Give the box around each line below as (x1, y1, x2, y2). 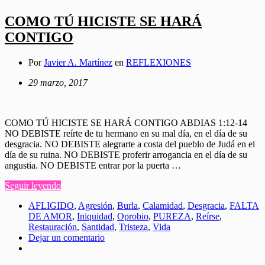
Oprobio (117, 211, 148, 221)
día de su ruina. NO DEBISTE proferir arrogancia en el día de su (5, 149, 247, 160)
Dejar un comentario (28, 232, 105, 243)
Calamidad (143, 200, 183, 211)
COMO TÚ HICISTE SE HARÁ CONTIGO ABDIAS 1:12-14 (5, 117, 250, 128)
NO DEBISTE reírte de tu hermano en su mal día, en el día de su (5, 128, 247, 138)
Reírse (196, 211, 219, 221)
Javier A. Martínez (44, 57, 112, 67)
